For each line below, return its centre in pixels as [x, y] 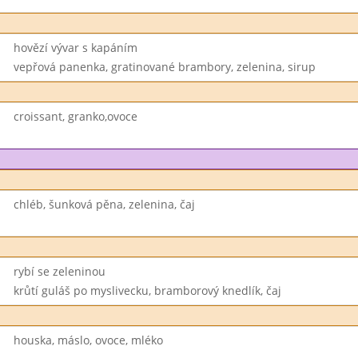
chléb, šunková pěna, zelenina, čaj [104, 204]
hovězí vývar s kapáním [75, 48]
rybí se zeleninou [59, 271]
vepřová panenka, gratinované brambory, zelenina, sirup [164, 67]
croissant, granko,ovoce [75, 116]
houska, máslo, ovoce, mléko [88, 340]
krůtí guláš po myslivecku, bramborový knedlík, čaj [147, 290]
